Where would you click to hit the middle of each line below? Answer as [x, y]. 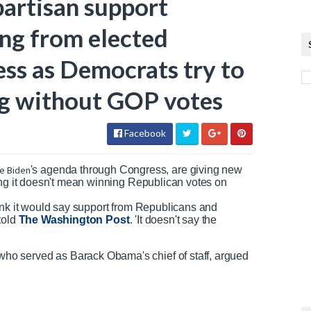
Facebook [144, 133]
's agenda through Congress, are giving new [136, 170]
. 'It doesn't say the [173, 220]
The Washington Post [74, 220]
